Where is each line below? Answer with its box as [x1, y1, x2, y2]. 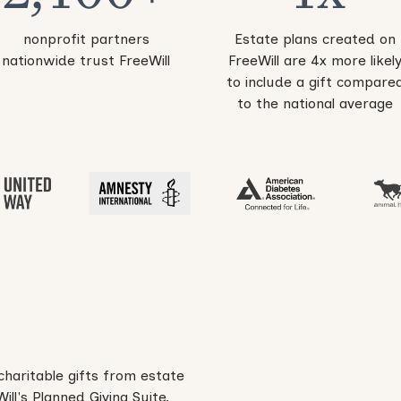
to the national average [237, 95, 393, 113]
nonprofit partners [22, 30, 149, 48]
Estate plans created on [235, 30, 396, 48]
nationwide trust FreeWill [2, 52, 170, 70]
